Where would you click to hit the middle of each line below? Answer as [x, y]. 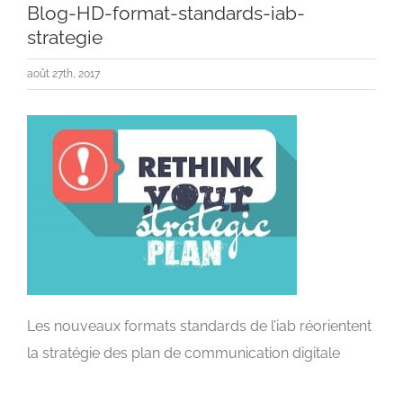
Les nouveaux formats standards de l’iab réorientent [199, 326]
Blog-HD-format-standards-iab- [166, 13]
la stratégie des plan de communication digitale [184, 353]
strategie [65, 37]
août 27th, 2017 [63, 74]
